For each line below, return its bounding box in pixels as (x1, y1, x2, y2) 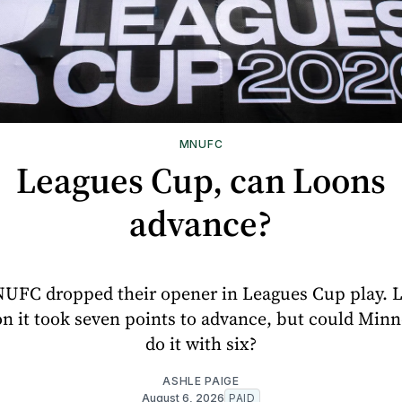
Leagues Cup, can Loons (15, 155, 386, 205)
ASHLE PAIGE (162, 373, 240, 388)
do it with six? (144, 330, 257, 356)
